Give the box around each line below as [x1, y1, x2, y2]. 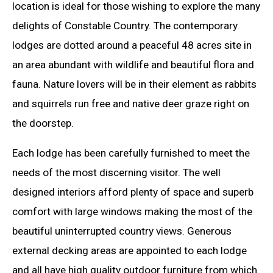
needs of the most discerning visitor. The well [12, 166, 221, 179]
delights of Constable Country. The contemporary [12, 19, 238, 32]
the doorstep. [12, 117, 74, 130]
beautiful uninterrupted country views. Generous [12, 225, 232, 238]
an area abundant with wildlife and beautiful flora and [12, 58, 254, 71]
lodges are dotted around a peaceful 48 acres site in [12, 39, 252, 52]
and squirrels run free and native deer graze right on [12, 97, 249, 110]
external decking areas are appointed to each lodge [12, 244, 247, 257]
